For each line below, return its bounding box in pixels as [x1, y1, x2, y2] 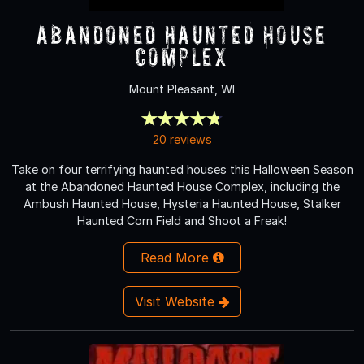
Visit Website [134, 292, 219, 310]
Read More [140, 249, 213, 266]
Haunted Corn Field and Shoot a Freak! [77, 213, 287, 227]
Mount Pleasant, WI [129, 81, 235, 96]
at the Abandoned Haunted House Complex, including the [24, 179, 340, 193]
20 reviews [152, 132, 212, 146]
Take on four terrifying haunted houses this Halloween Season [11, 162, 353, 176]
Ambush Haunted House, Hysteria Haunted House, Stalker [23, 196, 341, 210]
